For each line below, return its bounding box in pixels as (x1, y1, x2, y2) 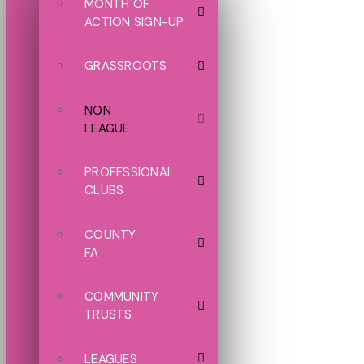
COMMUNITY (84, 288, 159, 305)
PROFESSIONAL (84, 164, 174, 181)
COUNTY (84, 226, 136, 243)
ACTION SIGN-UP (84, 13, 184, 30)
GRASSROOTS (84, 58, 167, 75)
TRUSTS (84, 306, 132, 323)
